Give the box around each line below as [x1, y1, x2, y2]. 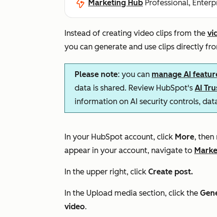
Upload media [86, 188, 137, 198]
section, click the [137, 188, 200, 198]
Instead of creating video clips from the [64, 29, 207, 38]
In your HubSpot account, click [64, 132, 175, 141]
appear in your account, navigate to [64, 146, 194, 155]
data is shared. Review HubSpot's [75, 83, 195, 93]
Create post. [148, 167, 193, 176]
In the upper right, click [64, 167, 148, 176]
